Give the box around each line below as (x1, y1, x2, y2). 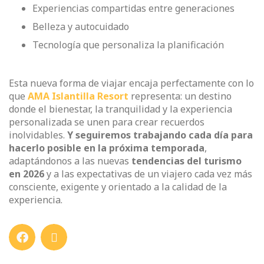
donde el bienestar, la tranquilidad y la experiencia (9, 103, 232, 116)
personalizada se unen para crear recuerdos (9, 115, 204, 129)
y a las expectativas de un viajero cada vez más (44, 167, 252, 181)
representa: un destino (128, 90, 232, 103)
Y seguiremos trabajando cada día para (67, 128, 253, 142)
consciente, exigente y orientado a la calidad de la (9, 180, 227, 194)
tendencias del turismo (131, 154, 242, 168)
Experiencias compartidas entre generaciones (32, 2, 235, 15)
